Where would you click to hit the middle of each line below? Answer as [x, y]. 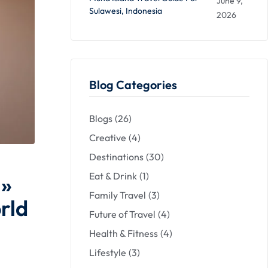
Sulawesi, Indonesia [126, 11]
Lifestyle [108, 253]
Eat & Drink [113, 176]
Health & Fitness [124, 234]
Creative [108, 138]
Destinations [116, 157]
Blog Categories [133, 85]
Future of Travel [122, 214]
